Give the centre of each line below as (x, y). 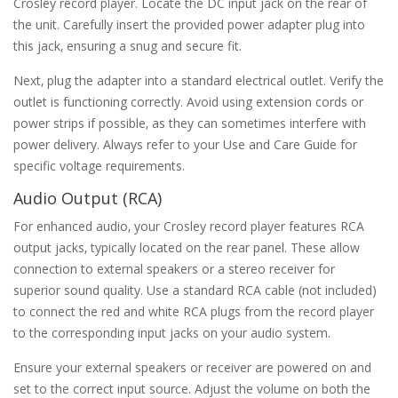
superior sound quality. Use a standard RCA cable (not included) (195, 290)
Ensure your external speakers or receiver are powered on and (192, 367)
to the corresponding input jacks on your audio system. (172, 332)
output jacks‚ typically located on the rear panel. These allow (187, 247)
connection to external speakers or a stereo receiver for (174, 268)
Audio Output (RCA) (88, 198)
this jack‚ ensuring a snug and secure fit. (127, 45)
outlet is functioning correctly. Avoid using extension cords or (188, 101)
